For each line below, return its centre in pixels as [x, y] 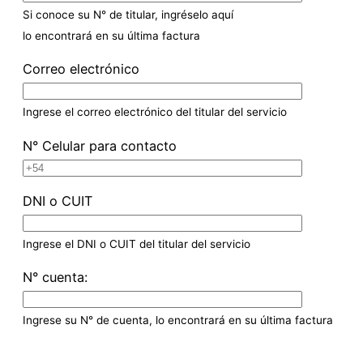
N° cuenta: [55, 278]
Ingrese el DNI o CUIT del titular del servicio [137, 243]
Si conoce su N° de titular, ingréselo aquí [128, 15]
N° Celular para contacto [100, 145]
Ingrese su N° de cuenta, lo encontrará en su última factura [178, 320]
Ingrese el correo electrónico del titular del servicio [155, 112]
